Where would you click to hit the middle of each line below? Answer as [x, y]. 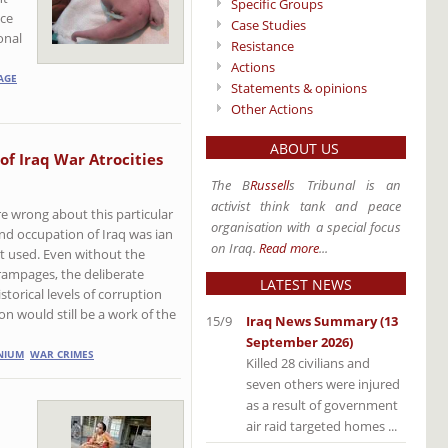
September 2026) [299, 341]
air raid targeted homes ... [321, 425]
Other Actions [272, 108]
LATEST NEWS [306, 284]
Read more [289, 247]
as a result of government [322, 404]
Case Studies [268, 24]
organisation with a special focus [306, 226]
